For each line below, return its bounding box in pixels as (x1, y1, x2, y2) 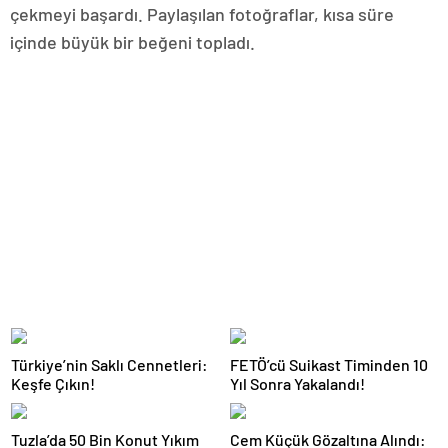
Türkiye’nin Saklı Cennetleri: (11, 355, 208, 375)
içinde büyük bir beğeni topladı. (10, 31, 255, 54)
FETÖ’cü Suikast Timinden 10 (230, 355, 428, 375)
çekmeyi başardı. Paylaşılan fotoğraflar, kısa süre (10, 3, 394, 26)
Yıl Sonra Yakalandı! (230, 374, 365, 394)
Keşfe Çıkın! (11, 374, 95, 394)
